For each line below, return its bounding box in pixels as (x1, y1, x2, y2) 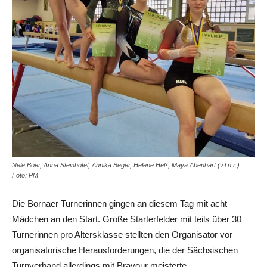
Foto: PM (12, 171, 38, 179)
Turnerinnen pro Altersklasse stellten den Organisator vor (12, 229, 232, 240)
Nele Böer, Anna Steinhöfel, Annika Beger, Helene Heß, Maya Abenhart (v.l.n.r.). (12, 161, 241, 169)
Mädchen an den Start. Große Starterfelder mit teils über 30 (12, 213, 241, 224)
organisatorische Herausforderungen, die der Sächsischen (12, 244, 238, 255)
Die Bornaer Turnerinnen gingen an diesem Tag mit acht (12, 198, 227, 209)
